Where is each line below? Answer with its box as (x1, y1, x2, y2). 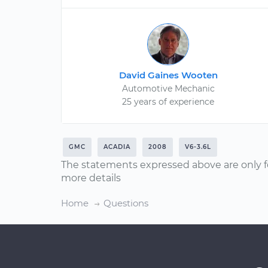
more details (61, 172, 121, 184)
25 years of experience (122, 96, 215, 107)
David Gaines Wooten (118, 69, 218, 81)
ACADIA (103, 143, 130, 151)
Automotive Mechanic (121, 83, 215, 94)
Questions (103, 197, 148, 209)
